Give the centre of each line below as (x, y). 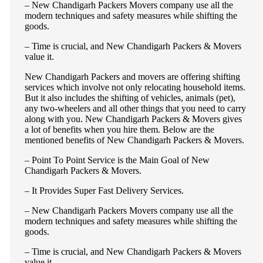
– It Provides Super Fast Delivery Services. (104, 190)
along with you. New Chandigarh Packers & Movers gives (133, 119)
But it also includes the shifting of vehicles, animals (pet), (130, 97)
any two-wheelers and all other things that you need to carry (135, 108)
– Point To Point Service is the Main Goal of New (117, 160)
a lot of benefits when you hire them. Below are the (119, 129)
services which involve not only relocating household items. (135, 87)
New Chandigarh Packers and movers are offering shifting (132, 76)
